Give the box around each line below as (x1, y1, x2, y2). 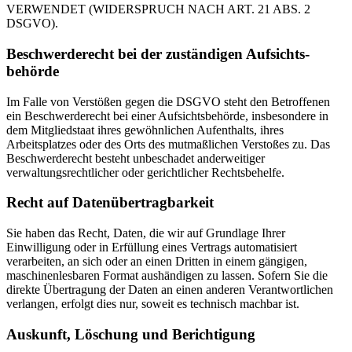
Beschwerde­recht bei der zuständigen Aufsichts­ (6, 45, 310, 62)
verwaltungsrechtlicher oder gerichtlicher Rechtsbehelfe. (6, 165, 284, 179)
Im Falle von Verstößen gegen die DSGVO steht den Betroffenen (6, 94, 330, 108)
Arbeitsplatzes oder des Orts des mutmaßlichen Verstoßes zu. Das (6, 137, 330, 151)
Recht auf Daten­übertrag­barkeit (6, 194, 214, 211)
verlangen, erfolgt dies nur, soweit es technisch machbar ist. (6, 297, 299, 311)
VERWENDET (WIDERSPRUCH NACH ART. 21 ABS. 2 (6, 2, 310, 16)
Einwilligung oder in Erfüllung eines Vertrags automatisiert (6, 240, 297, 255)
